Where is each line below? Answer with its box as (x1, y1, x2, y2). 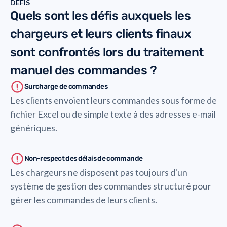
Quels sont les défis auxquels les (10, 9, 191, 23)
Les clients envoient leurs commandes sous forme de (10, 95, 217, 106)
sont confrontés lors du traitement (10, 45, 204, 59)
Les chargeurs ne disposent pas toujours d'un (10, 167, 187, 178)
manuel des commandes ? (10, 63, 157, 78)
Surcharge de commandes (24, 82, 107, 91)
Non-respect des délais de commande (24, 154, 143, 163)
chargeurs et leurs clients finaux (10, 27, 191, 41)
